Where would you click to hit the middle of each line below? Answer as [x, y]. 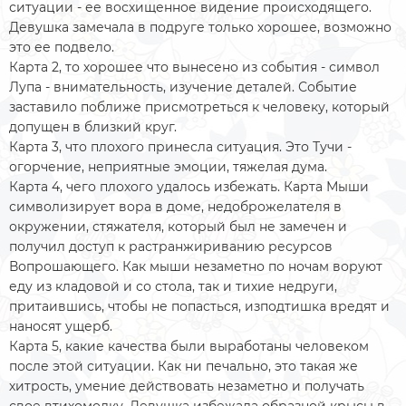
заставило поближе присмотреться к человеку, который [199, 107]
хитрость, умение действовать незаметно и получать [187, 387]
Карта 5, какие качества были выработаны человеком [189, 347]
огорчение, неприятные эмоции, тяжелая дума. [170, 167]
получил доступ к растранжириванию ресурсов [171, 247]
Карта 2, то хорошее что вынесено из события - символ [194, 68]
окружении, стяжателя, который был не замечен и [178, 227]
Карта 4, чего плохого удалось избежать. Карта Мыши [189, 187]
